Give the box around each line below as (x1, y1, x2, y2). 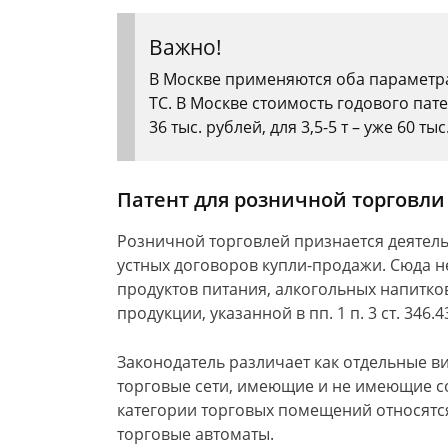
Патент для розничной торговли (117, 186, 445, 213)
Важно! (149, 33, 222, 61)
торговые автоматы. (117, 423, 274, 445)
